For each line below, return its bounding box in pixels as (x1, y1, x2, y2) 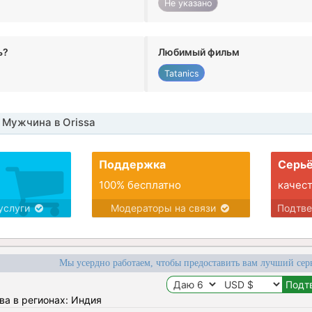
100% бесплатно (98, 178, 181, 192)
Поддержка (98, 157, 166, 172)
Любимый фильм (158, 45, 240, 58)
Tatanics (164, 68, 199, 79)
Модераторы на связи (110, 202, 219, 214)
